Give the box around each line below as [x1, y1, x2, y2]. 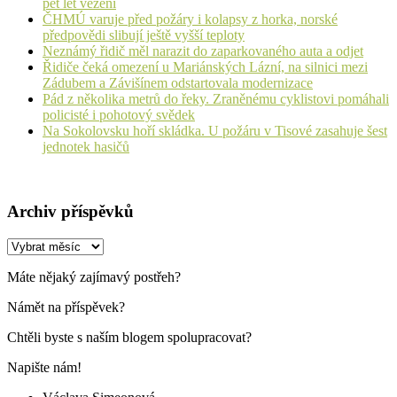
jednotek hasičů [43, 139, 129, 155]
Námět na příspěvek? [7, 299, 125, 315]
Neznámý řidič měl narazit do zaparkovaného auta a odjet [43, 43, 363, 59]
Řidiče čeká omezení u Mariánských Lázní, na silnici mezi [43, 59, 368, 75]
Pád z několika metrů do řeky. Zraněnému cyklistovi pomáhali [43, 91, 389, 107]
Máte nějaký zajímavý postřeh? [7, 269, 181, 284]
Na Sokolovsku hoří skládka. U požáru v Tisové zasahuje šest [43, 123, 387, 139]
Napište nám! [7, 359, 82, 375]
